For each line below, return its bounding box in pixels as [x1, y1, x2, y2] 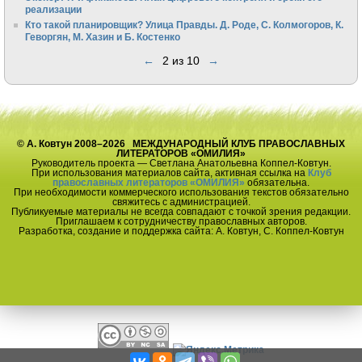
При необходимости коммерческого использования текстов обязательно [13, 187, 349, 198]
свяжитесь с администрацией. [112, 196, 250, 208]
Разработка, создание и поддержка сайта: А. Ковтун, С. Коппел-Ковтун [18, 225, 344, 237]
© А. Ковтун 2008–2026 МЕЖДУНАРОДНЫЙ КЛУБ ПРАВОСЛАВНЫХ [17, 138, 345, 149]
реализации [25, 3, 82, 15]
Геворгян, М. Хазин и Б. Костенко [25, 32, 181, 43]
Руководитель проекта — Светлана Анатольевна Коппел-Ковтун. [31, 158, 331, 169]
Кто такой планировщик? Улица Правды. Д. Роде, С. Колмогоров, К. [25, 19, 344, 31]
